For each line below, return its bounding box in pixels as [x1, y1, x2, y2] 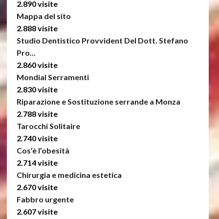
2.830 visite [16, 85, 58, 94]
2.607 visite [16, 207, 58, 217]
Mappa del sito [16, 11, 71, 21]
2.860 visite [16, 60, 58, 70]
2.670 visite [16, 182, 58, 192]
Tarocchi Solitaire [16, 121, 80, 131]
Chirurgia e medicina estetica [16, 170, 122, 180]
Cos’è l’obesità [16, 146, 69, 155]
